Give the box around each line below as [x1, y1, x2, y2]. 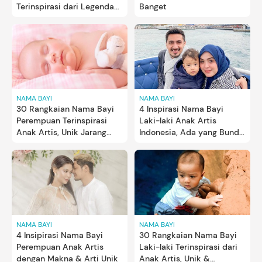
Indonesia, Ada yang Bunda [139, 127, 244, 138]
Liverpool [16, 13, 52, 24]
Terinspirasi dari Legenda [16, 1, 114, 12]
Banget [139, 1, 167, 12]
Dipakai [16, 139, 46, 150]
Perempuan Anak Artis [16, 241, 104, 252]
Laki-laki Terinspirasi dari [139, 241, 237, 252]
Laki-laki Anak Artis [139, 115, 216, 126]
